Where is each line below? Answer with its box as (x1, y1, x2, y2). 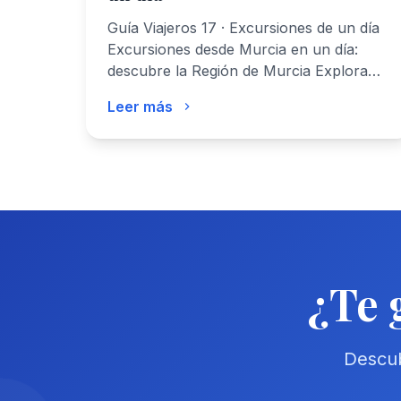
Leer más (107, 98, 173, 115)
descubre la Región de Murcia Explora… (107, 62, 380, 80)
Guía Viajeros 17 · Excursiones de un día (107, 19, 380, 37)
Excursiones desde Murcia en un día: (107, 40, 358, 58)
